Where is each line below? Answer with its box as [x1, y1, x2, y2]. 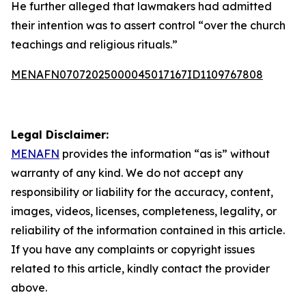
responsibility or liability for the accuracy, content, [11, 185, 273, 199]
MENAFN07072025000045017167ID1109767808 [11, 68, 263, 81]
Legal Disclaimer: [11, 128, 109, 141]
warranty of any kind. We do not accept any [11, 166, 243, 180]
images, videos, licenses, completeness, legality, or [11, 204, 277, 218]
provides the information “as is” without [59, 147, 270, 161]
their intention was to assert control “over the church [11, 18, 286, 32]
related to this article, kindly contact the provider [11, 262, 270, 275]
